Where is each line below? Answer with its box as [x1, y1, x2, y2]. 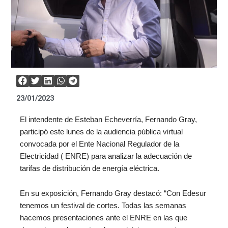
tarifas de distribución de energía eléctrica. [19, 164, 159, 173]
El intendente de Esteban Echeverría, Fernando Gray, [19, 115, 197, 124]
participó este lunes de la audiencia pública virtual [19, 127, 183, 136]
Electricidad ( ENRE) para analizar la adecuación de [19, 152, 192, 160]
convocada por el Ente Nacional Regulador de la [19, 139, 179, 148]
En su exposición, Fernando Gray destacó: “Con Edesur [19, 189, 206, 198]
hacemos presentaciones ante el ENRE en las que [19, 214, 187, 222]
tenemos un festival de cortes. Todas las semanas [19, 202, 186, 210]
